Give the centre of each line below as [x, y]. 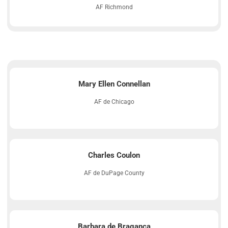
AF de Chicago [114, 102]
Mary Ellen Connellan [114, 84]
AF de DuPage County [114, 173]
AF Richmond [114, 7]
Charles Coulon [114, 155]
